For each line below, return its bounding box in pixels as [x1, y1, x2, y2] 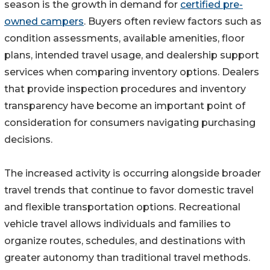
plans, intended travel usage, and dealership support [4, 49, 259, 61]
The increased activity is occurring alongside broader [4, 168, 261, 180]
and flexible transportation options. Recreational [4, 201, 240, 213]
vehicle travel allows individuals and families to [4, 218, 231, 230]
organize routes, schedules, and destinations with [4, 235, 245, 247]
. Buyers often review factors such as [84, 16, 262, 28]
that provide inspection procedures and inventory [4, 83, 246, 95]
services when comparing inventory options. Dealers [4, 66, 259, 78]
